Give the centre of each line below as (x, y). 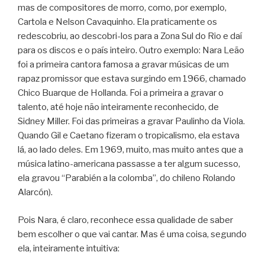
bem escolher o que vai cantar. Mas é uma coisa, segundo (132, 234)
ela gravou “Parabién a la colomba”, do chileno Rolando (127, 178)
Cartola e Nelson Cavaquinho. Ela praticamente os (117, 22)
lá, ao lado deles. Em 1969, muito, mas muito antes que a (130, 150)
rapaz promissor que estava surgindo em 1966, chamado (132, 79)
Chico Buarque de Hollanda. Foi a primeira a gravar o (121, 93)
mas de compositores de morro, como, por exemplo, (122, 8)
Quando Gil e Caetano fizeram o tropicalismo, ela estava (129, 136)
